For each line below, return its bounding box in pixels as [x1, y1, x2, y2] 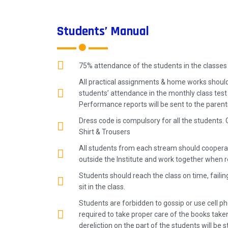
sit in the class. [78, 183, 125, 191]
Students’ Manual [57, 23, 149, 40]
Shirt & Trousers [78, 128, 130, 136]
